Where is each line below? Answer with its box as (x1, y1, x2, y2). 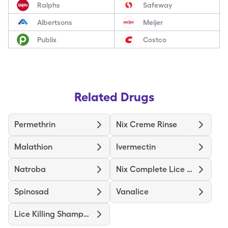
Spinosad (14, 187, 49, 196)
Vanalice (116, 187, 149, 196)
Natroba (14, 164, 46, 174)
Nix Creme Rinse (116, 120, 177, 129)
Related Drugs (74, 90, 154, 104)
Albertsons (37, 18, 72, 26)
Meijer (142, 18, 163, 26)
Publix (37, 35, 56, 44)
